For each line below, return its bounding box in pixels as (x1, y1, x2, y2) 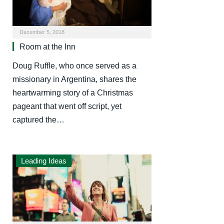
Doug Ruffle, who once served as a (12, 61, 136, 70)
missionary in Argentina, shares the (12, 74, 136, 83)
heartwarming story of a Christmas (12, 88, 133, 97)
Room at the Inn (19, 42, 75, 51)
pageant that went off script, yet (12, 101, 121, 110)
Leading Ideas (21, 156, 66, 165)
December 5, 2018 (19, 28, 64, 35)
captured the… (12, 115, 64, 124)
